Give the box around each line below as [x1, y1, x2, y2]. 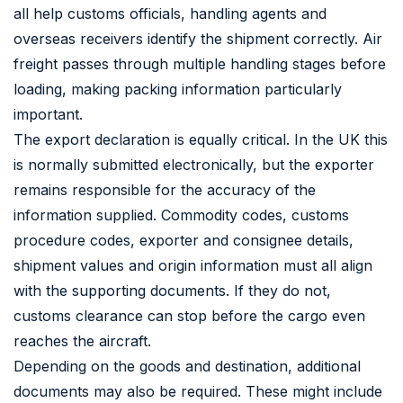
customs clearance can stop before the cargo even [13, 306, 365, 325]
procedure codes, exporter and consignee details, [13, 230, 354, 249]
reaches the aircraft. [13, 331, 151, 350]
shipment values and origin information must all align [13, 255, 372, 274]
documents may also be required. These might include [13, 381, 382, 400]
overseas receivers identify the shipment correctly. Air [13, 29, 382, 48]
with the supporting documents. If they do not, [13, 281, 331, 300]
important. [13, 104, 83, 123]
